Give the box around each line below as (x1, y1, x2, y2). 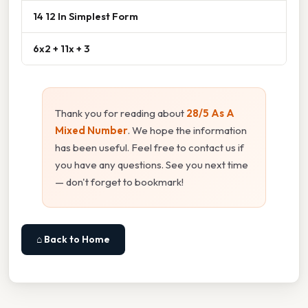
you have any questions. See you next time (55, 157, 248, 171)
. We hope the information (128, 123, 247, 137)
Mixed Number (55, 123, 128, 137)
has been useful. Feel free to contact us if (55, 140, 244, 154)
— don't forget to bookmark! (55, 175, 184, 188)
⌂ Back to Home (36, 232, 110, 245)
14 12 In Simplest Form (33, 9, 138, 23)
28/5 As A (186, 106, 234, 120)
